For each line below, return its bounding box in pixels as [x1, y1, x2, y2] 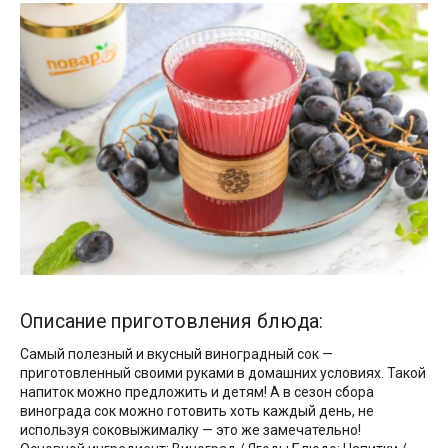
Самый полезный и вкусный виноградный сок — [20, 345, 333, 362]
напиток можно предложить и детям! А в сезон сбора [20, 383, 374, 400]
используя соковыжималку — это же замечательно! [20, 421, 361, 438]
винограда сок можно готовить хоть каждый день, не [20, 402, 374, 419]
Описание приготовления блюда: [20, 309, 323, 333]
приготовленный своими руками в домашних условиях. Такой [20, 364, 426, 381]
